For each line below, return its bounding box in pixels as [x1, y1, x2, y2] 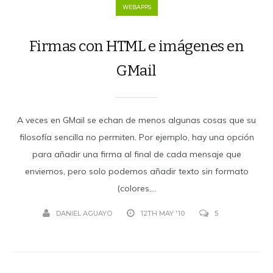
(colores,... [116, 182, 157, 194]
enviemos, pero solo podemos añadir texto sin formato [24, 165, 249, 177]
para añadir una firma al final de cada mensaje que [32, 148, 241, 160]
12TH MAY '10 [141, 208, 185, 218]
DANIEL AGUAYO [56, 208, 112, 218]
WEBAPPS [122, 3, 151, 10]
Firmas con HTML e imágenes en [29, 37, 244, 55]
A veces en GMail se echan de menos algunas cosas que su [17, 114, 256, 126]
